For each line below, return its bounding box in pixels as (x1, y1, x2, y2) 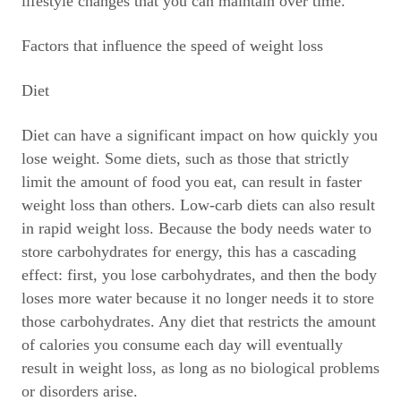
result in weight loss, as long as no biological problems (21, 359, 380, 377)
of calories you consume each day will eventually (21, 336, 343, 354)
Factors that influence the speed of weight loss (21, 37, 323, 55)
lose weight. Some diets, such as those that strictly (21, 149, 349, 167)
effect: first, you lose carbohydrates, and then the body (21, 266, 377, 284)
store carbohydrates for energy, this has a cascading (21, 243, 356, 260)
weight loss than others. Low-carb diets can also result (21, 196, 375, 214)
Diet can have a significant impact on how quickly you (21, 126, 378, 144)
